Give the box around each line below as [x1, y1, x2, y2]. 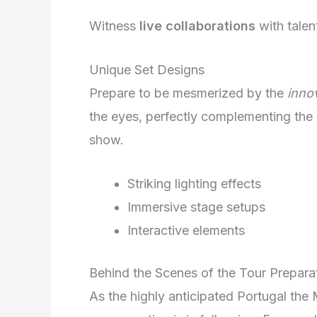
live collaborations [139, 18, 255, 34]
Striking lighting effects [127, 175, 261, 191]
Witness [89, 18, 139, 34]
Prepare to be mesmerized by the [89, 85, 287, 100]
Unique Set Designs [89, 62, 204, 77]
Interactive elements [127, 222, 245, 238]
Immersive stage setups [127, 199, 265, 214]
